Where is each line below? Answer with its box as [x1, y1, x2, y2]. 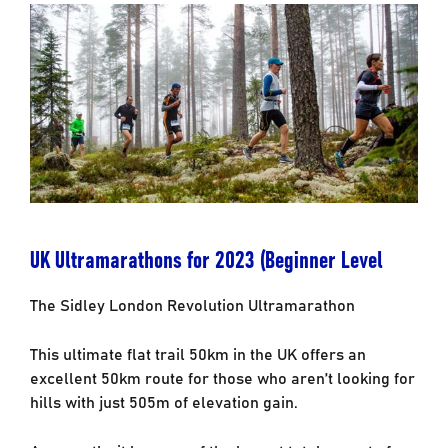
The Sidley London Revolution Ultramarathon [29, 291, 355, 316]
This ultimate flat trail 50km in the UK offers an [29, 340, 366, 365]
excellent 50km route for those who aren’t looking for [29, 364, 415, 389]
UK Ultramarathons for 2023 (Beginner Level [29, 239, 383, 275]
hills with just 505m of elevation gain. [29, 388, 298, 413]
